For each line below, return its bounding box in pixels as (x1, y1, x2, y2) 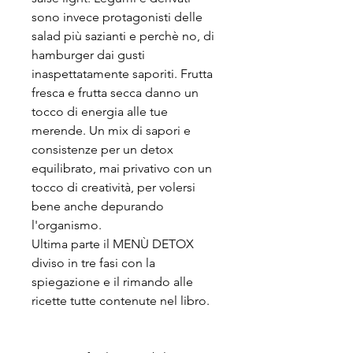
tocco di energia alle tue (32, 104, 168, 119)
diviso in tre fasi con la (32, 255, 155, 270)
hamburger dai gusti (32, 47, 145, 62)
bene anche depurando (32, 199, 164, 214)
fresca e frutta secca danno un (32, 85, 199, 100)
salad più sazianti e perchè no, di (32, 28, 214, 43)
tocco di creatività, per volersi (32, 180, 195, 195)
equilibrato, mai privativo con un (32, 161, 212, 176)
